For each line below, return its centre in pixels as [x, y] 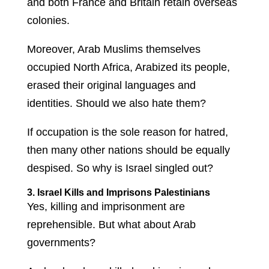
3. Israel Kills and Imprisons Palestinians [118, 193]
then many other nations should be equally [128, 150]
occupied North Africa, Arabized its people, [128, 68]
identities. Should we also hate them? [116, 104]
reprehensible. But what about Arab [111, 225]
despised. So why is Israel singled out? [120, 168]
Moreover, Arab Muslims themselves [113, 50]
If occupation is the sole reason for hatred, [127, 132]
